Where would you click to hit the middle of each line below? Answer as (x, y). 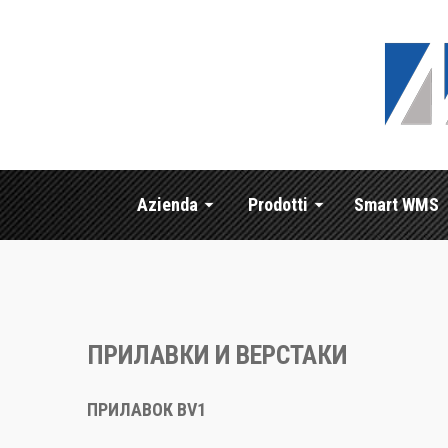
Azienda (167, 204)
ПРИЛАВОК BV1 (146, 409)
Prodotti (277, 204)
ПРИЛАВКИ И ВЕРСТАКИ (217, 355)
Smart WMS (396, 204)
